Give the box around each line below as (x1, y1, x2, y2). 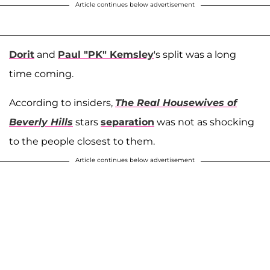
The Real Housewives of (115, 96, 237, 108)
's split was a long (154, 48, 236, 60)
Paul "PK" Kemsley (58, 48, 154, 60)
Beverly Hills (9, 116, 73, 128)
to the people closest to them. (9, 135, 155, 147)
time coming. (9, 67, 74, 80)
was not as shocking (154, 116, 254, 128)
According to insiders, (9, 96, 115, 108)
